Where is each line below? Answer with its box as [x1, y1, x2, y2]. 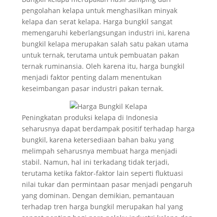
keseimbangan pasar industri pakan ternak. [21, 84, 164, 93]
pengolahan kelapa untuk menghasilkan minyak [21, 6, 177, 15]
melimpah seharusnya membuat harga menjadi [21, 146, 177, 155]
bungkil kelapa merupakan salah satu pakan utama [21, 39, 188, 48]
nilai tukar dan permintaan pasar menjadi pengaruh [21, 180, 192, 189]
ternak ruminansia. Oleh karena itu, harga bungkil [21, 62, 185, 71]
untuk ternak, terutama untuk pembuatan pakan [21, 50, 179, 60]
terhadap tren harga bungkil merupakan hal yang [21, 202, 183, 211]
